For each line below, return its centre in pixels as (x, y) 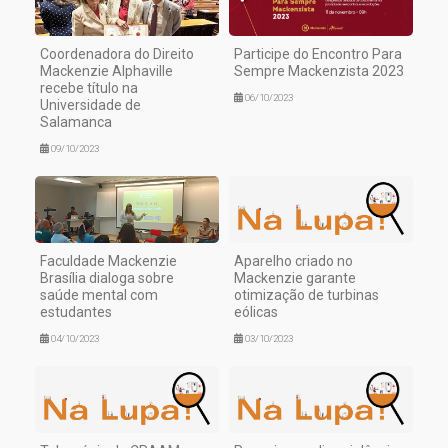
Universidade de (90, 105)
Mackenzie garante (295, 278)
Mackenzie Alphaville (106, 71)
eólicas (256, 312)
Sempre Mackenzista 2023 (319, 71)
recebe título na (89, 88)
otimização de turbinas (306, 295)
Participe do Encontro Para (318, 54)
